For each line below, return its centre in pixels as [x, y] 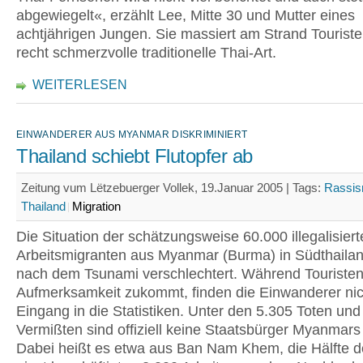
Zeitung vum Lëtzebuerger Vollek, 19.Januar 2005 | [157, 188]
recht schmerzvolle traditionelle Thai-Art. [146, 53]
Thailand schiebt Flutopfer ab [135, 156]
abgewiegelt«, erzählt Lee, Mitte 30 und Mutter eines [186, 15]
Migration [96, 206]
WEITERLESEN [80, 85]
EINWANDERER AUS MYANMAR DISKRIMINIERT [132, 135]
